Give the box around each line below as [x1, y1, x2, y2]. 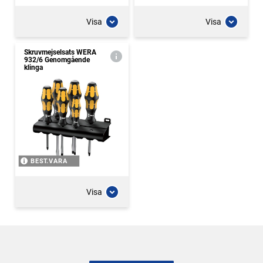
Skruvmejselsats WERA [24, 48, 96, 56]
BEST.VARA [30, 157, 68, 165]
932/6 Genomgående [24, 56, 90, 64]
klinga [24, 63, 43, 72]
